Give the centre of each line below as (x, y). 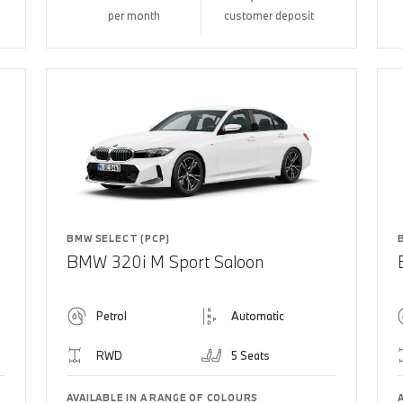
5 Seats (250, 355)
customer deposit (269, 15)
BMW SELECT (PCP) (119, 238)
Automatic (257, 315)
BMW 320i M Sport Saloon (166, 261)
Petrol (112, 315)
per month (134, 15)
